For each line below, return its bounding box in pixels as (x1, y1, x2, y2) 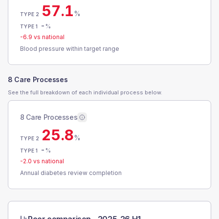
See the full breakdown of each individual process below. (8, 89, 162, 96)
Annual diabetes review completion (20, 169, 122, 176)
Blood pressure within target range (20, 45, 119, 52)
